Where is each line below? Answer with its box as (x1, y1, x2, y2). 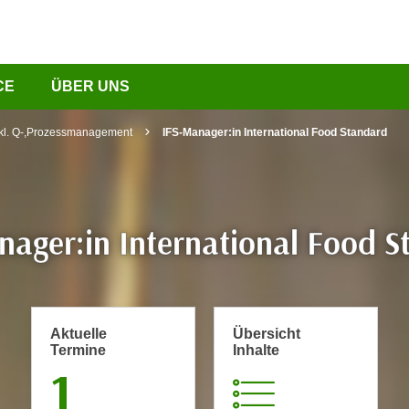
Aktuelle (50, 326, 107, 341)
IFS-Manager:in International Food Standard (163, 126, 387, 139)
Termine (50, 342, 106, 358)
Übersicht (233, 326, 300, 341)
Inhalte (233, 342, 279, 358)
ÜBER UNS (51, 79, 130, 94)
